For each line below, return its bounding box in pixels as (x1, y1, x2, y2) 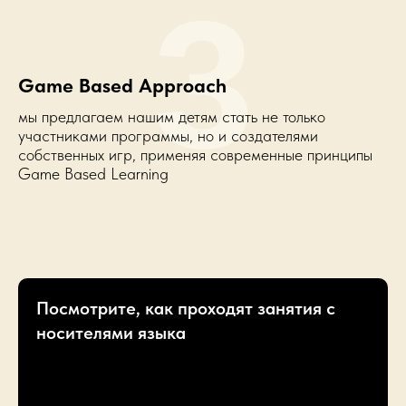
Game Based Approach (18, 73, 227, 97)
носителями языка (36, 322, 186, 343)
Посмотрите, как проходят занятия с (36, 297, 335, 319)
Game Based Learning (18, 164, 169, 183)
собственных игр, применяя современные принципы (18, 145, 372, 164)
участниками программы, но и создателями (18, 126, 318, 145)
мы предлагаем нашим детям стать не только (18, 107, 325, 126)
